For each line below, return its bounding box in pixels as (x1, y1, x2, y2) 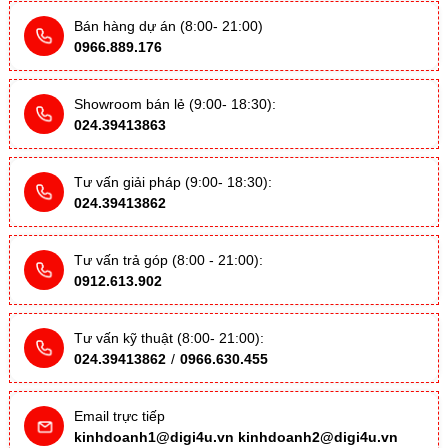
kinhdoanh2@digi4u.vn (238, 428, 398, 445)
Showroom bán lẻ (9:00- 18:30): (74, 95, 276, 112)
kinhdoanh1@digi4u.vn (74, 428, 234, 445)
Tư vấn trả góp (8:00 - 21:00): (74, 251, 263, 268)
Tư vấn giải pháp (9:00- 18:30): (74, 173, 272, 190)
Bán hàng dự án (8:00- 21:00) (74, 17, 263, 34)
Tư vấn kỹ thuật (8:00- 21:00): (74, 329, 264, 346)
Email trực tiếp (74, 407, 165, 424)
